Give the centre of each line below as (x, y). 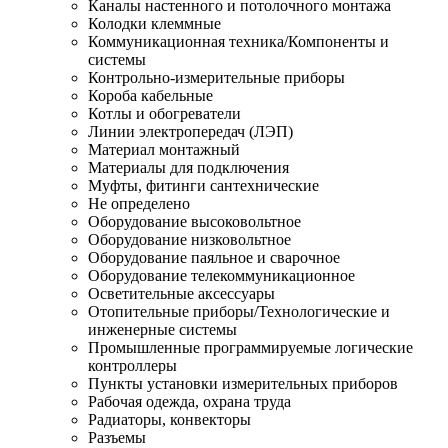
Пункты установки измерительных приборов (243, 383)
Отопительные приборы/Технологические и (239, 311)
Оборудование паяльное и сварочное (214, 257)
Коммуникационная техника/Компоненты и (238, 41)
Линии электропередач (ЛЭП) (190, 131)
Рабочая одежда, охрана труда (189, 401)
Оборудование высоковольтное (194, 221)
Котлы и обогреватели (164, 113)
